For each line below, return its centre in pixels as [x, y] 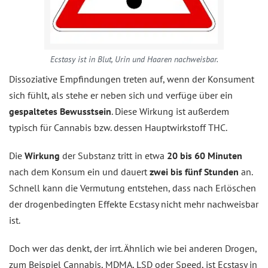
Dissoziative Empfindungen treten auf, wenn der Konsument [132, 79]
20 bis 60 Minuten [205, 156]
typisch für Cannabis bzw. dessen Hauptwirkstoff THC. [118, 127]
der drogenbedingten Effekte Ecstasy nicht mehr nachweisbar [134, 204]
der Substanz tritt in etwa [113, 156]
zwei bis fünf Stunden [194, 172]
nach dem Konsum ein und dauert [79, 172]
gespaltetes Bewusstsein [60, 111]
